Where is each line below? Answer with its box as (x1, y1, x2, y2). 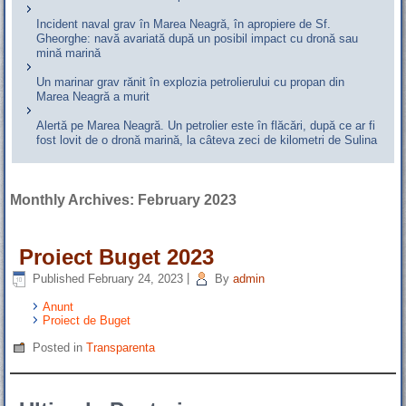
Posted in (33, 340, 83, 354)
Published (33, 271, 85, 285)
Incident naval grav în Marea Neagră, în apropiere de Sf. (36, 17, 332, 32)
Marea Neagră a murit (36, 90, 150, 104)
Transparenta (86, 340, 156, 354)
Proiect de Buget (43, 314, 131, 328)
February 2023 (138, 192, 237, 208)
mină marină (36, 46, 101, 61)
